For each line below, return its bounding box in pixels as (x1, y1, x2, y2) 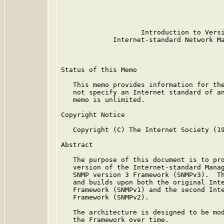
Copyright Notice (61, 111, 125, 118)
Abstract (61, 141, 93, 148)
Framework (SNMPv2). (61, 193, 149, 201)
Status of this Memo (61, 66, 137, 73)
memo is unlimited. (61, 96, 145, 103)
